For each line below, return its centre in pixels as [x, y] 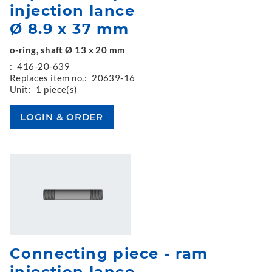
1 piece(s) [57, 89]
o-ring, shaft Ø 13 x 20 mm [68, 49]
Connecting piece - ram [109, 253]
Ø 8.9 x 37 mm [70, 29]
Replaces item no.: [49, 77]
